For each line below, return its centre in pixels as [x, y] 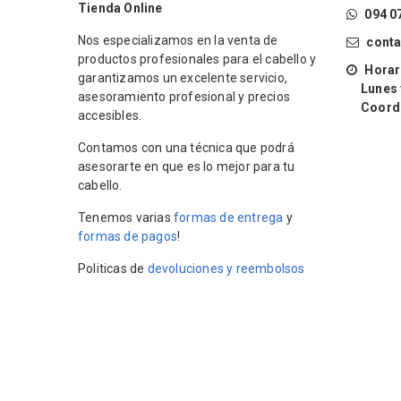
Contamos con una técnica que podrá [186, 147]
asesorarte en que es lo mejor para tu [187, 166]
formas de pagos [128, 236]
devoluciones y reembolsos [226, 268]
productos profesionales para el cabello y [197, 59]
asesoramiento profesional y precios [184, 96]
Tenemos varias [126, 217]
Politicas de [113, 268]
